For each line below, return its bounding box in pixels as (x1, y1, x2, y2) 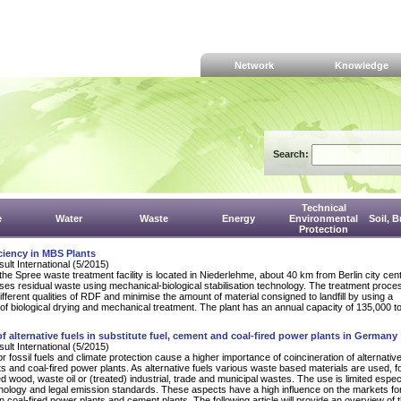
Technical (301, 202, 346, 213)
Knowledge (335, 60, 388, 72)
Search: (273, 149, 311, 159)
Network (235, 60, 274, 72)
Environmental (289, 213, 358, 224)
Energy (222, 213, 255, 224)
